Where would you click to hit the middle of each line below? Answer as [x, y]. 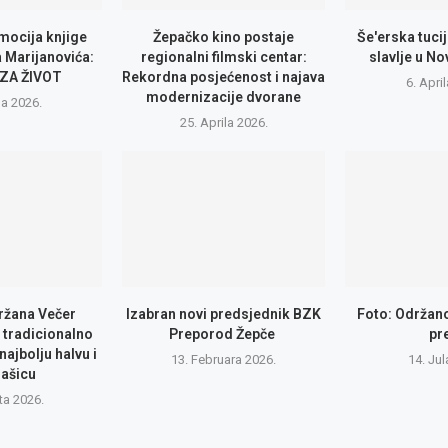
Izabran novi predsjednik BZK [224, 313]
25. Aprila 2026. [223, 123]
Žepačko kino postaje [224, 37]
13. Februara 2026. [224, 359]
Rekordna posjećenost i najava [224, 77]
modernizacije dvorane [224, 97]
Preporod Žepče [224, 333]
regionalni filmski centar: [223, 57]
